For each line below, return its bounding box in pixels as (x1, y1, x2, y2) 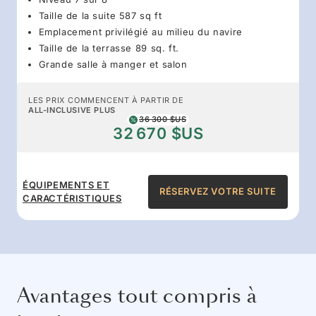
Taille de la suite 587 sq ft (38, 9, 162, 21)
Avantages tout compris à (17, 281, 257, 310)
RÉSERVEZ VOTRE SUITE (159, 186, 276, 197)
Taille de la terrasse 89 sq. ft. (38, 42, 179, 54)
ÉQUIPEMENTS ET (23, 178, 110, 190)
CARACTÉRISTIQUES (23, 192, 122, 204)
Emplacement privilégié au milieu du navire (38, 25, 243, 37)
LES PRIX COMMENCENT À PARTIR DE (28, 95, 184, 105)
